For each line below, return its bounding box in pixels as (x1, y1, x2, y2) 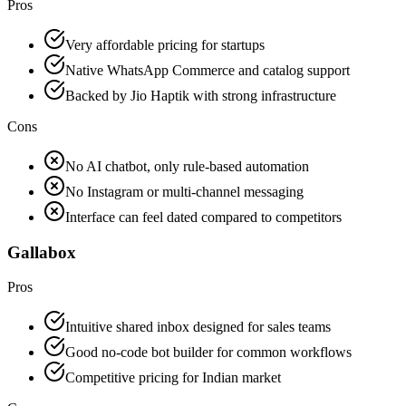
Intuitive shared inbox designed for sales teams (65, 319, 331, 335)
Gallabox (7, 242, 76, 262)
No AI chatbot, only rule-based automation (65, 159, 309, 175)
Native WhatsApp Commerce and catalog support (65, 63, 350, 79)
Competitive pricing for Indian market (65, 370, 281, 386)
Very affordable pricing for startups (65, 37, 265, 53)
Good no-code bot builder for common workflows (65, 344, 352, 361)
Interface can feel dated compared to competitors (65, 209, 342, 226)
